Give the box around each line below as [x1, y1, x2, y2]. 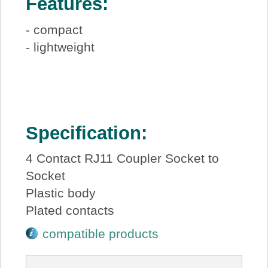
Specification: [25, 122, 147, 144]
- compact [25, 22, 83, 36]
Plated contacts [25, 203, 114, 217]
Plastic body [25, 185, 96, 200]
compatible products [42, 227, 159, 241]
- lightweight [25, 39, 95, 54]
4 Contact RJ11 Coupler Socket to [25, 151, 219, 165]
